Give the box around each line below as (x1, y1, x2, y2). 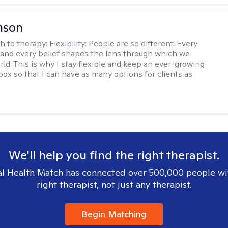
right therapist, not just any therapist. (36, 179, 192, 190)
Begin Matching (81, 208, 147, 220)
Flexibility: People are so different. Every (49, 38, 198, 49)
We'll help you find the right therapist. (9, 147, 219, 163)
